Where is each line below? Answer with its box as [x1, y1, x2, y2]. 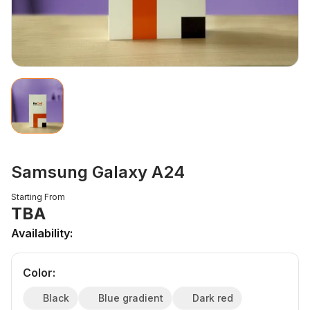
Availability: [11, 226, 73, 240]
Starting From [11, 191, 65, 202]
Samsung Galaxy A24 [11, 161, 185, 182]
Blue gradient [98, 291, 163, 304]
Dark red [192, 291, 233, 304]
